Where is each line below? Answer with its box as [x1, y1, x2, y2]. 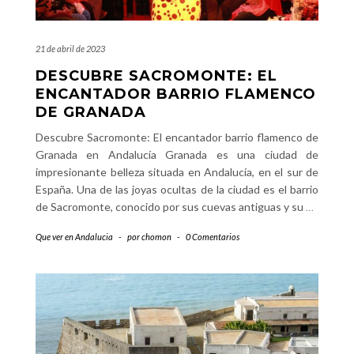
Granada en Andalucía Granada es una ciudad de [36, 148, 318, 161]
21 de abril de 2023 [36, 43, 105, 54]
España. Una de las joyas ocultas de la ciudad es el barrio [36, 183, 318, 196]
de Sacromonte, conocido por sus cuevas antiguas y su [36, 200, 306, 213]
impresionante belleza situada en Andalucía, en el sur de [36, 165, 318, 179]
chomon [141, 232, 171, 242]
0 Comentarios [186, 232, 239, 242]
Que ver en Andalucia [36, 232, 113, 242]
